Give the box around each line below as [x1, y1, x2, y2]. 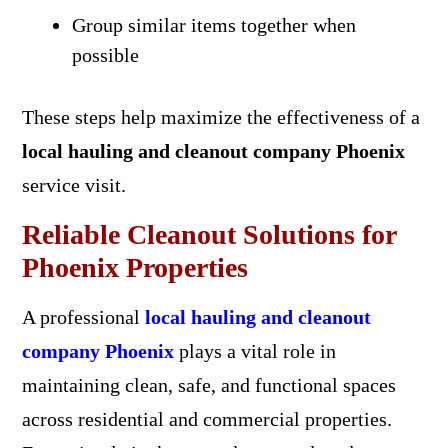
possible [71, 43, 139, 66]
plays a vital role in [173, 339, 336, 362]
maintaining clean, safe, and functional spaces [21, 373, 396, 396]
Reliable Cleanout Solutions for [21, 218, 396, 250]
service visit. [21, 173, 126, 196]
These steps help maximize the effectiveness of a [21, 105, 420, 128]
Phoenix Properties [21, 251, 248, 283]
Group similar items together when [71, 13, 356, 36]
